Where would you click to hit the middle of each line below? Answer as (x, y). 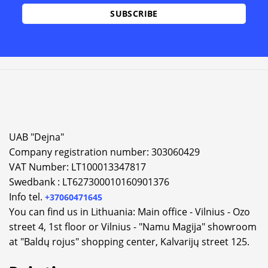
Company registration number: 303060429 (104, 152)
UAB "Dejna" (36, 137)
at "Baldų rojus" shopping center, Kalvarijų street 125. (129, 242)
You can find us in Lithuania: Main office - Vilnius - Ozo (130, 212)
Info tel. (27, 197)
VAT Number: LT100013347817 (77, 167)
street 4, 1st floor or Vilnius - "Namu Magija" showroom (133, 227)
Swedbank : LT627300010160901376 (89, 182)
